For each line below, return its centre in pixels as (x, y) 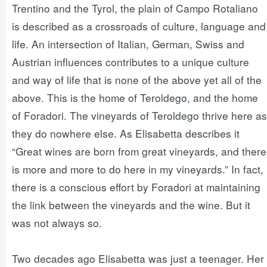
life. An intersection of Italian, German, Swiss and (128, 44)
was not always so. (57, 223)
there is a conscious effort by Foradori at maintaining (136, 187)
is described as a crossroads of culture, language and (139, 26)
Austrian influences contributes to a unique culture (131, 62)
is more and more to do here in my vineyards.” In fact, (138, 169)
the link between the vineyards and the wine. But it (131, 205)
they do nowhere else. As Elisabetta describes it (126, 133)
